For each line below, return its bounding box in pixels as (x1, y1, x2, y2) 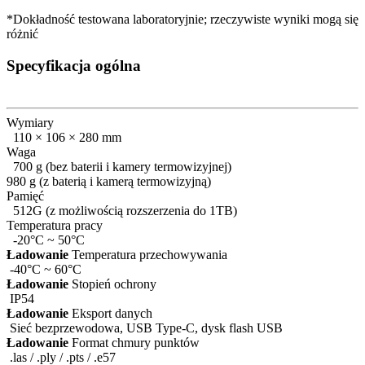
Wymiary (7, 116, 54, 130)
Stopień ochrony (68, 277, 156, 292)
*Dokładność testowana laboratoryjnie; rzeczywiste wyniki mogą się (7, 11, 358, 26)
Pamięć (7, 189, 44, 204)
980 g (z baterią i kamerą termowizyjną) (7, 174, 211, 189)
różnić (7, 26, 38, 41)
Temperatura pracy (7, 218, 103, 233)
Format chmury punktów (68, 336, 200, 350)
